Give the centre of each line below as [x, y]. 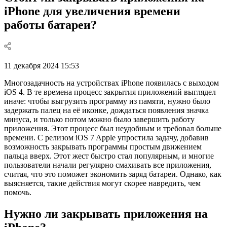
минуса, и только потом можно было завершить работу [99, 119]
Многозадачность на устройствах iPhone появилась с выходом [111, 83]
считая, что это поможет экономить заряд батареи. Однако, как [113, 174]
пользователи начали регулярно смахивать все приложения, [108, 165]
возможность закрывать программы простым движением [103, 146]
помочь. [18, 192]
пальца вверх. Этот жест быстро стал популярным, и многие [109, 156]
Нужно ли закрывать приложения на [106, 214]
